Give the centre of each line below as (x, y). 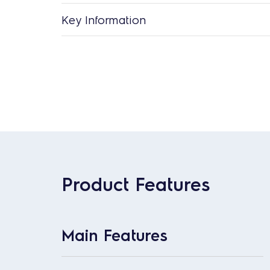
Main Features (115, 234)
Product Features (136, 183)
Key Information (104, 19)
